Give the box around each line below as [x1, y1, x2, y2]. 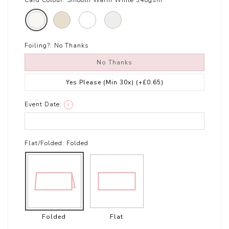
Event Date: [25, 100, 62, 109]
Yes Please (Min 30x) [65, 78, 136, 87]
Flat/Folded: [25, 139, 65, 148]
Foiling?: [25, 41, 53, 50]
